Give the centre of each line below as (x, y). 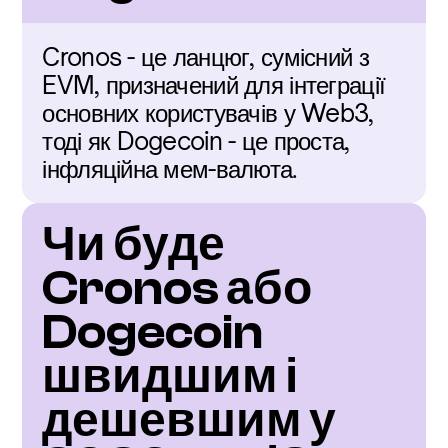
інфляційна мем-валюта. (170, 169)
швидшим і (170, 376)
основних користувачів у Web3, (208, 113)
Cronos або (177, 288)
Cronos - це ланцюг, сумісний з (205, 57)
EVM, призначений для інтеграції (214, 85)
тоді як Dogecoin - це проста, (196, 141)
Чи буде (134, 244)
